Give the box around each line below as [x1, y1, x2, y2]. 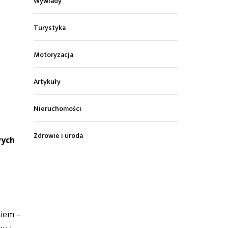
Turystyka [34, 22, 66, 34]
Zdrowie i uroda [34, 130, 83, 142]
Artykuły [34, 76, 61, 88]
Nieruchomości [34, 103, 82, 115]
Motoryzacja [34, 49, 74, 61]
